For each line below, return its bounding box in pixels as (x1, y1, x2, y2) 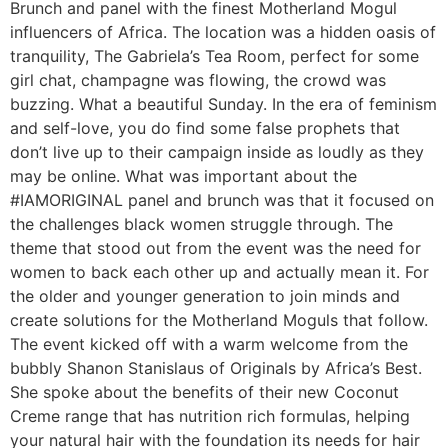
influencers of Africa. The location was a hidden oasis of (10, 22, 436, 42)
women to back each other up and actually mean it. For (10, 262, 429, 282)
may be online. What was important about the (10, 166, 357, 186)
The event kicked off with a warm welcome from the (10, 334, 408, 354)
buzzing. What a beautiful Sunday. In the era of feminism (10, 94, 437, 114)
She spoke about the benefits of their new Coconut (10, 382, 399, 402)
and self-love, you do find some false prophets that (10, 118, 400, 138)
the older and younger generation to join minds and (10, 286, 400, 306)
